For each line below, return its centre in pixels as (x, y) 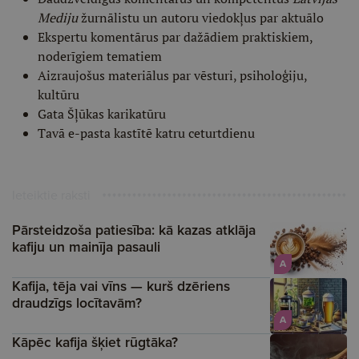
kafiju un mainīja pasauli (86, 247)
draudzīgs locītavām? (77, 303)
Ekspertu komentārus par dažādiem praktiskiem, (175, 37)
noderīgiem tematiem (100, 56)
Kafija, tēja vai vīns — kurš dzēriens (121, 286)
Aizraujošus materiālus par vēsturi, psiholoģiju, (172, 75)
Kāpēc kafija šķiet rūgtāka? (95, 342)
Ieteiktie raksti (51, 195)
